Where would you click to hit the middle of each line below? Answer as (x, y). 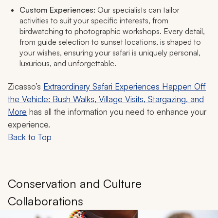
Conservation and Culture (75, 183)
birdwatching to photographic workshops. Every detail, (112, 31)
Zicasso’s (26, 86)
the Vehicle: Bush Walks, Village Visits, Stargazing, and (106, 99)
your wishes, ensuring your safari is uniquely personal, (110, 52)
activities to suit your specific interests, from (94, 20)
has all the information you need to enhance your (117, 111)
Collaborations (45, 201)
